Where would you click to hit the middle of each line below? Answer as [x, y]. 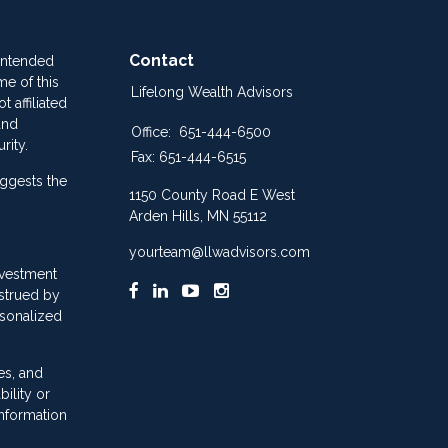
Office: [152, 132]
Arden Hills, [165, 216]
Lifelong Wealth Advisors [211, 92]
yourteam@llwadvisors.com [219, 252]
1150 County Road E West [211, 195]
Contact [161, 61]
